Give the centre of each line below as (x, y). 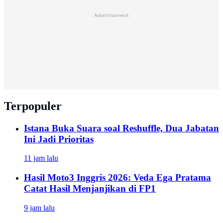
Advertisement (111, 15)
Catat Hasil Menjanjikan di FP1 (90, 188)
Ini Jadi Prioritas (59, 139)
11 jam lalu (41, 158)
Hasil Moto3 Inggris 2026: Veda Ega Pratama (117, 177)
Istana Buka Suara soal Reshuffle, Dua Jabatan (121, 128)
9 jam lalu (39, 208)
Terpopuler (33, 106)
